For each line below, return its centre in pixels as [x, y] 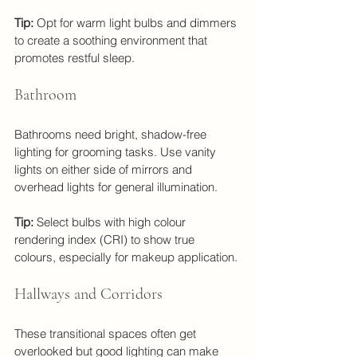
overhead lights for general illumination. [116, 186]
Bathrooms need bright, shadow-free [112, 134]
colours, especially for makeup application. [126, 257]
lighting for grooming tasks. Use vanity [117, 151]
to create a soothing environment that [112, 40]
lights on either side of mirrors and [105, 169]
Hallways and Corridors [88, 294]
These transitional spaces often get [107, 333]
